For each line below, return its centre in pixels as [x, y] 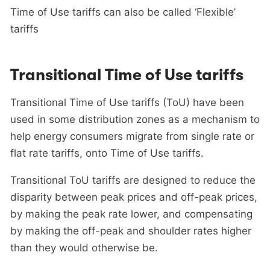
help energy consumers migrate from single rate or [132, 136]
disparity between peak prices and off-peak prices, [134, 197]
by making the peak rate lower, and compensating [131, 214]
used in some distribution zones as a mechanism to [135, 119]
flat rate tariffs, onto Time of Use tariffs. [107, 153]
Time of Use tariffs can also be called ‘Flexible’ [123, 12]
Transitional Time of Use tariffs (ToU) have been [127, 102]
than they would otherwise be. [84, 247]
